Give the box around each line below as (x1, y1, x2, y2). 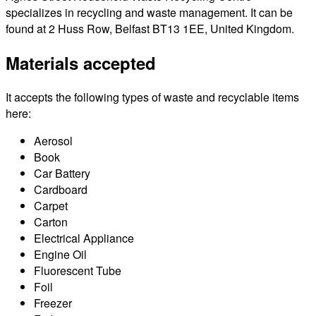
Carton (34, 213, 68, 230)
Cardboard (34, 181, 87, 197)
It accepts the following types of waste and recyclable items (6, 88, 299, 105)
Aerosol (34, 132, 73, 149)
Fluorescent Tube (34, 262, 121, 279)
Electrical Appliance (34, 229, 134, 246)
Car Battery (34, 164, 90, 181)
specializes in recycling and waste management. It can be (6, 4, 293, 20)
